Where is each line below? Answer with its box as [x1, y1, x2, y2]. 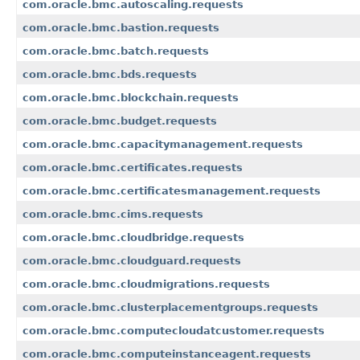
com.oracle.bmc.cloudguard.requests [22, 255, 241, 268]
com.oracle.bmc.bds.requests [22, 68, 197, 81]
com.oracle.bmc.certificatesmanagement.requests [22, 185, 321, 198]
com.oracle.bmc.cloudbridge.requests [22, 231, 244, 244]
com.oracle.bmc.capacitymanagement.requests [22, 138, 303, 151]
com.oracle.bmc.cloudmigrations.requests [22, 278, 270, 291]
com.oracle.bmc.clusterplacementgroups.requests [22, 301, 318, 314]
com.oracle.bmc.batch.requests [22, 45, 209, 58]
